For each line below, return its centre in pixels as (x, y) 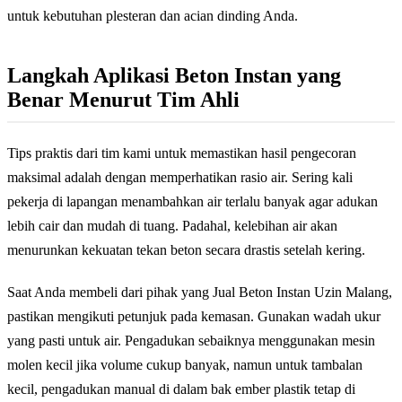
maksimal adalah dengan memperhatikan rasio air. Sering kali (180, 178)
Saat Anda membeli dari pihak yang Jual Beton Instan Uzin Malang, (200, 293)
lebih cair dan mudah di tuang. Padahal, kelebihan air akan (172, 226)
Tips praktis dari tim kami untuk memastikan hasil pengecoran (182, 153)
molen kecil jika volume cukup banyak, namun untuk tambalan (185, 365)
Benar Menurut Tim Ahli (123, 100)
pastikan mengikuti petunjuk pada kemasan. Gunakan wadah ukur (194, 317)
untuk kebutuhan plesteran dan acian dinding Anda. (153, 16)
